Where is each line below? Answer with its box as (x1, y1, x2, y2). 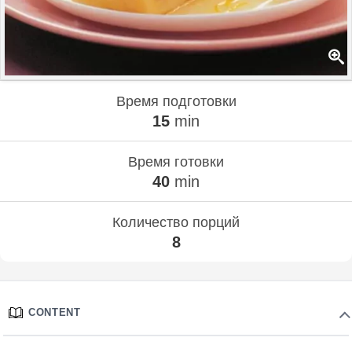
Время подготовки (115, 93, 236, 109)
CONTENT (28, 306, 81, 318)
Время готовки (128, 153, 224, 170)
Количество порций (112, 214, 240, 230)
